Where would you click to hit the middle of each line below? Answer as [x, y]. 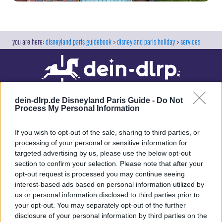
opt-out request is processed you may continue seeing [100, 174]
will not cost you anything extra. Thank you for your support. [92, 179]
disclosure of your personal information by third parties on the [111, 216]
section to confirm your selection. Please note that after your [109, 164]
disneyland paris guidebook [79, 42]
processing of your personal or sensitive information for [101, 143]
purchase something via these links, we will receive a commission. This [111, 168]
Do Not [170, 100]
